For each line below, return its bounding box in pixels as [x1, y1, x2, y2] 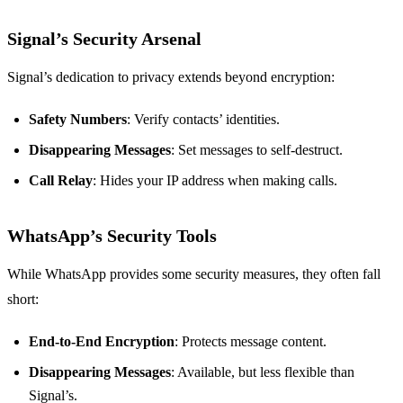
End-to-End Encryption [29, 334, 175, 350]
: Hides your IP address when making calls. [93, 173, 337, 189]
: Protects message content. [175, 334, 327, 350]
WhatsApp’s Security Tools [7, 226, 217, 246]
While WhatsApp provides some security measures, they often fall [7, 266, 381, 282]
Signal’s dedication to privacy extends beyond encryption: [7, 69, 335, 85]
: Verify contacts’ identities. [127, 112, 280, 128]
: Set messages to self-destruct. [171, 142, 343, 158]
